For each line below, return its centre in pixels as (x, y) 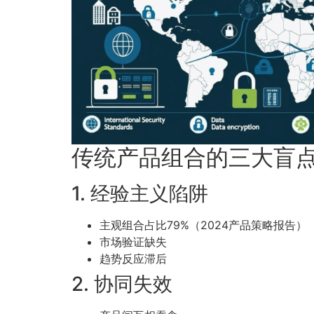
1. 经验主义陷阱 (140, 194)
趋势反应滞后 (133, 259)
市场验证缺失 (133, 242)
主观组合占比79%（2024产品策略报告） (203, 225)
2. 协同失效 (122, 284)
